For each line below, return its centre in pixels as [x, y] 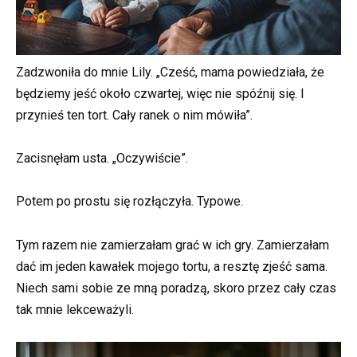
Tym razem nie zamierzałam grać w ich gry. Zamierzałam [173, 245]
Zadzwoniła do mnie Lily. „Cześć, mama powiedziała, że [170, 73]
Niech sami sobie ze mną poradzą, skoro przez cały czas [176, 288]
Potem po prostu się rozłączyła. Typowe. [129, 202]
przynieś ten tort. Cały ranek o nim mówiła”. [134, 116]
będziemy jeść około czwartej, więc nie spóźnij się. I [160, 94]
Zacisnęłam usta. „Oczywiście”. [102, 159]
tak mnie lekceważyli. [75, 309]
